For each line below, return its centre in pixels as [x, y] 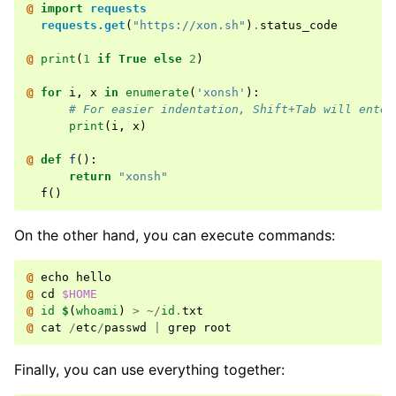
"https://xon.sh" [189, 25]
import [62, 8]
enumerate [157, 92]
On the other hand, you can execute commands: [175, 235]
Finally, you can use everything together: [149, 369]
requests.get [83, 25]
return [90, 176]
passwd [126, 327]
